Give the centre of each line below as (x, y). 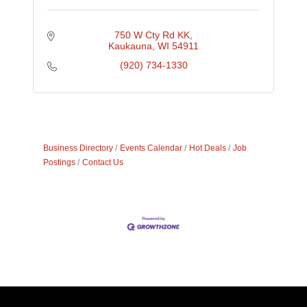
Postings (60, 163)
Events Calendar (151, 148)
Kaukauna (130, 46)
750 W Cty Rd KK (152, 35)
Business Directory (78, 148)
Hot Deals (208, 148)
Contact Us (103, 163)
